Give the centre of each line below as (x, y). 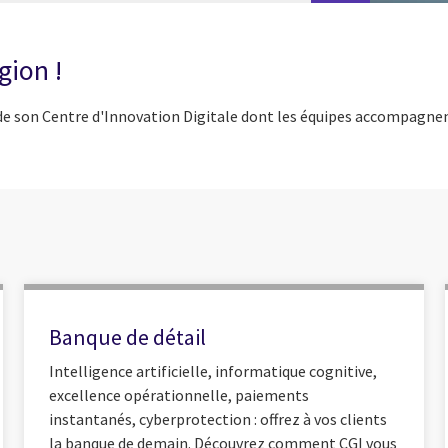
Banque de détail (128, 337)
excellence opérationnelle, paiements (179, 394)
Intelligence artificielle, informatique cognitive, (213, 370)
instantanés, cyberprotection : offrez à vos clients (218, 418)
